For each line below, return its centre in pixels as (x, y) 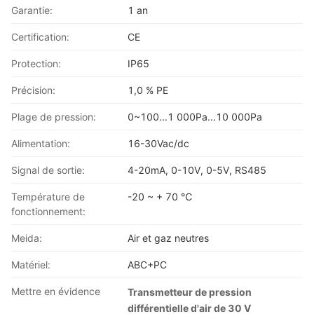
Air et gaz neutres (169, 238)
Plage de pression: (54, 117)
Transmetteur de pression (190, 292)
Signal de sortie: (48, 170)
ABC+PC (148, 265)
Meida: (27, 238)
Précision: (33, 90)
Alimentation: (41, 143)
